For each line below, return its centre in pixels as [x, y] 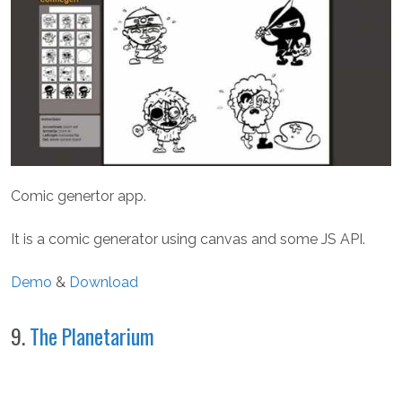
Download [104, 283]
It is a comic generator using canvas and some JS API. [188, 240]
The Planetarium [92, 336]
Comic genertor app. [79, 197]
